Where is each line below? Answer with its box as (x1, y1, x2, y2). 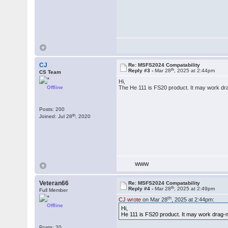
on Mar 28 (141, 196, 168, 203)
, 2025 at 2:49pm (174, 186, 215, 191)
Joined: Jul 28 (39, 113, 73, 119)
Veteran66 (39, 180, 69, 187)
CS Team (39, 69, 62, 75)
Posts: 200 (39, 106, 65, 112)
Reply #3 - (128, 68, 155, 73)
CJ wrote (119, 196, 141, 203)
